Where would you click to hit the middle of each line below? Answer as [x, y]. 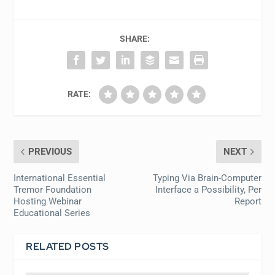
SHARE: [134, 38]
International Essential [60, 178]
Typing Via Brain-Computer [207, 178]
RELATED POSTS [68, 246]
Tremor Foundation [53, 189]
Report [248, 201]
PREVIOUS [50, 151]
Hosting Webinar [48, 201]
